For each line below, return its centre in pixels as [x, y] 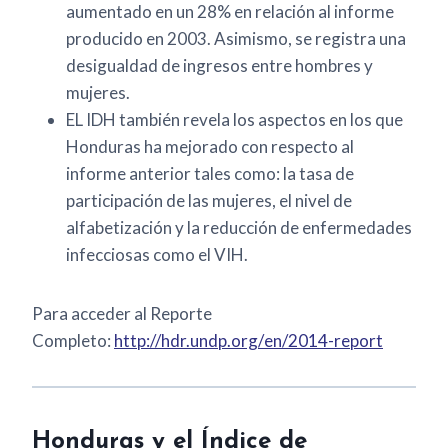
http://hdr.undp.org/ [189, 341]
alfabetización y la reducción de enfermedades [239, 228]
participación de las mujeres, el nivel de [209, 201]
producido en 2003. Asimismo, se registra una [236, 39]
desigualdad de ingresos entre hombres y [219, 66]
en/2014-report [323, 341]
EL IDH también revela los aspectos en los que [234, 120]
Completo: [73, 341]
